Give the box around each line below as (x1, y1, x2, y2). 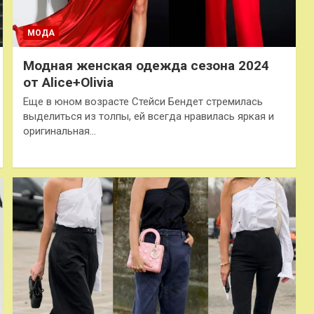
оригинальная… (22, 125, 96, 138)
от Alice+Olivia (22, 74, 114, 91)
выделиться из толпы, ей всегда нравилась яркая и (22, 110, 274, 123)
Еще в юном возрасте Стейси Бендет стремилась (22, 95, 263, 109)
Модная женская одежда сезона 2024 (22, 57, 269, 74)
